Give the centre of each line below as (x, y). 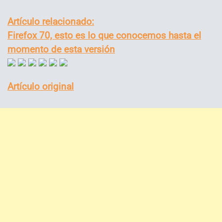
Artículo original (41, 86)
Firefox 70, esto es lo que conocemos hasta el (104, 35)
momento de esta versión (61, 49)
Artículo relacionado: (51, 21)
